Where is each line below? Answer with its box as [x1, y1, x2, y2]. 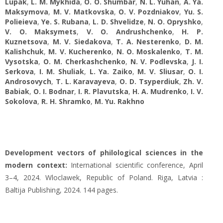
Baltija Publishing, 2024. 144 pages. [5, 185, 118, 195]
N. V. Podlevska [130, 57, 187, 66]
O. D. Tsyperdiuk [119, 77, 179, 86]
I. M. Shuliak [39, 67, 84, 76]
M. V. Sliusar [137, 67, 183, 76]
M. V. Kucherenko [48, 47, 112, 56]
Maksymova [5, 7, 48, 16]
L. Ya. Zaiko [89, 67, 132, 76]
